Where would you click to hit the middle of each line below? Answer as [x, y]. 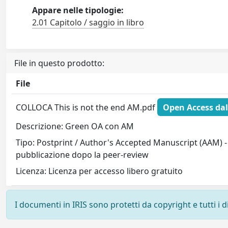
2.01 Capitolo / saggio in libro [88, 22]
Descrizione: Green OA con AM [75, 126]
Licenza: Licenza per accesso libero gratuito [99, 171]
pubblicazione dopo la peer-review [82, 155]
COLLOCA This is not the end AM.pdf [87, 107]
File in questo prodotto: [59, 63]
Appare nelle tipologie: [78, 10]
